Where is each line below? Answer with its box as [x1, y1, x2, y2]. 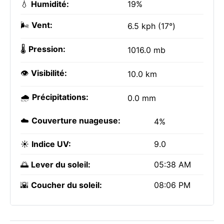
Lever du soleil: [31, 159, 90, 169]
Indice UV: [31, 139, 71, 149]
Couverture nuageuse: [31, 115, 120, 125]
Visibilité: [31, 68, 67, 78]
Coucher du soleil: [31, 180, 102, 190]
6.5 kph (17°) [127, 21, 175, 31]
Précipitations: [32, 92, 88, 102]
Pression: [28, 44, 65, 54]
